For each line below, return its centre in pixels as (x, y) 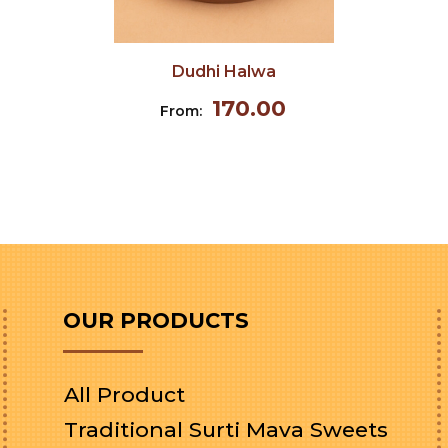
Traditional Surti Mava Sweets (226, 429)
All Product (125, 394)
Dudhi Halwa (224, 71)
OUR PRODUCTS (156, 320)
